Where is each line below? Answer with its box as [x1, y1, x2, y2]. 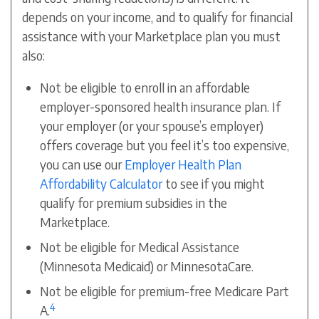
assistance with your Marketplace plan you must [22, 28, 281, 45]
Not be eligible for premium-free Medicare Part [40, 283, 290, 300]
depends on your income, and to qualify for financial [22, 9, 293, 26]
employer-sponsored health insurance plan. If [40, 98, 281, 115]
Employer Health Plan [125, 156, 242, 173]
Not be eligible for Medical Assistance [40, 239, 240, 256]
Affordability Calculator [40, 175, 163, 192]
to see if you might [162, 175, 266, 192]
